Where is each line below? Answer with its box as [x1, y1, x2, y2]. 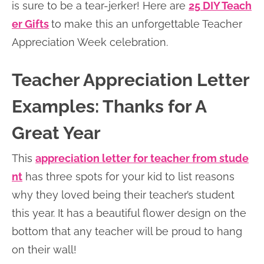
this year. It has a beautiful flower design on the [12, 207, 246, 219]
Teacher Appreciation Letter [12, 70, 249, 90]
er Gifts [12, 18, 49, 30]
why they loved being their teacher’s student [12, 189, 235, 201]
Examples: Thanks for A [12, 96, 206, 117]
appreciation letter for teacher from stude [35, 152, 249, 164]
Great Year [12, 123, 101, 143]
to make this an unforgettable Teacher [51, 18, 242, 30]
